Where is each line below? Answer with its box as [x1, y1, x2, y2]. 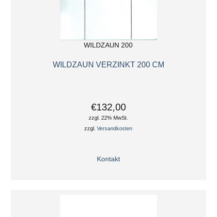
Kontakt [96, 155, 120, 163]
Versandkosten [97, 125, 133, 132]
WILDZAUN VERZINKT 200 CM [52, 60, 164, 69]
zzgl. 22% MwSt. [89, 115, 128, 121]
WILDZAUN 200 [84, 42, 133, 49]
